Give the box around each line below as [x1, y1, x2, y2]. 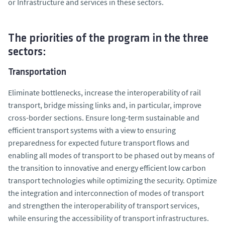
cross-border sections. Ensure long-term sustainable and [8, 112, 199, 123]
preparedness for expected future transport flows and [8, 137, 189, 148]
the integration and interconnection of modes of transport [8, 187, 204, 198]
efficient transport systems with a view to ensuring [8, 125, 176, 135]
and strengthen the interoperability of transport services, [8, 200, 199, 210]
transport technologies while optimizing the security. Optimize [8, 175, 217, 185]
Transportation [8, 67, 66, 77]
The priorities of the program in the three [8, 33, 208, 45]
